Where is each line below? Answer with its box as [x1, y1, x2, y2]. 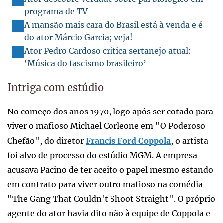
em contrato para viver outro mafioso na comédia [7, 179, 203, 189]
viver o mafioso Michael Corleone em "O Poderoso [7, 120, 205, 131]
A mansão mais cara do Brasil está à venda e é [24, 19, 203, 30]
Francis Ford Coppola [86, 135, 171, 146]
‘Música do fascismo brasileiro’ [24, 58, 146, 68]
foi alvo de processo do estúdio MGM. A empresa [7, 150, 197, 160]
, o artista [171, 135, 208, 146]
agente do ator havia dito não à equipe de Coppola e [7, 208, 210, 218]
